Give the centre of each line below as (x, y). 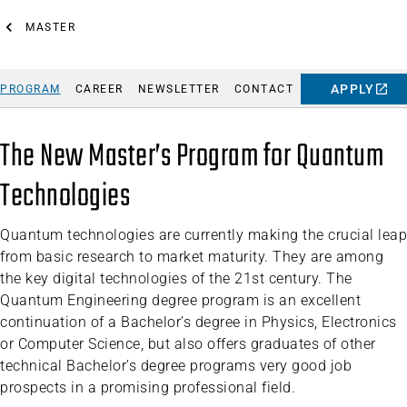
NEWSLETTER (179, 89)
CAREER (99, 89)
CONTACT (263, 89)
